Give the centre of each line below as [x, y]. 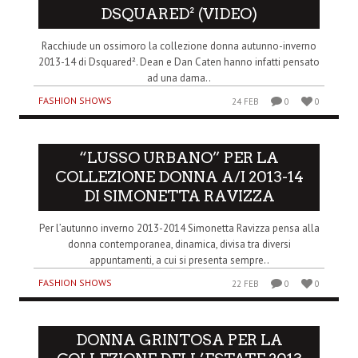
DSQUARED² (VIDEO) [179, 14]
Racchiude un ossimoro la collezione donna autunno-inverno [179, 46]
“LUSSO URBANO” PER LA [179, 158]
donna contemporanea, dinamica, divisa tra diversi [179, 245]
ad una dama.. [179, 78]
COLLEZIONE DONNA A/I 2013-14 [179, 177]
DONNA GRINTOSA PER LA [179, 340]
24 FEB [246, 102]
